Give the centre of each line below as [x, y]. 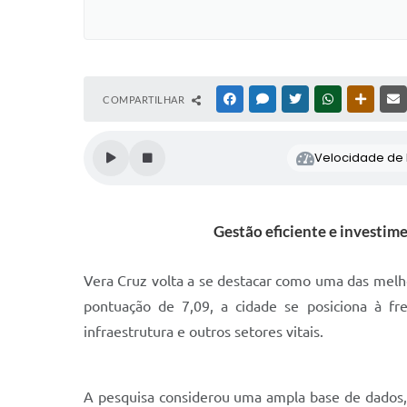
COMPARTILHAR [145, 99]
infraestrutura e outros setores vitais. [203, 332]
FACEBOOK [265, 99]
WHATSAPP [363, 99]
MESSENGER [300, 99]
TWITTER [326, 99]
